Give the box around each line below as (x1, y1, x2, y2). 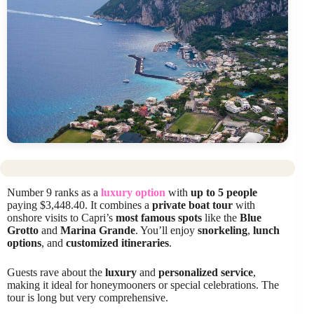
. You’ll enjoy (135, 224, 198, 236)
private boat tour (152, 198, 233, 211)
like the (202, 211, 240, 224)
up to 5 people (191, 186, 257, 198)
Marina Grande (60, 224, 135, 236)
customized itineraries (66, 236, 169, 249)
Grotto (7, 224, 39, 236)
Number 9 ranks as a (7, 186, 101, 198)
